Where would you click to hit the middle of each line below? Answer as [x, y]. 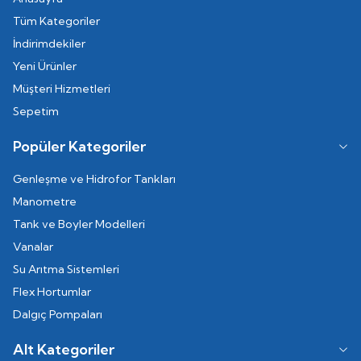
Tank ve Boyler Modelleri [79, 224]
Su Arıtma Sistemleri [66, 269]
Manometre [45, 201]
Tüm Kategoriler [56, 21]
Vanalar [33, 247]
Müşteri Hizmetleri [62, 89]
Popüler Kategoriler [79, 146]
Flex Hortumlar [52, 292]
